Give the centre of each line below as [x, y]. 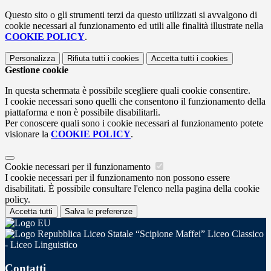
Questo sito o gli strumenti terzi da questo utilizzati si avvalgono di [131, 15]
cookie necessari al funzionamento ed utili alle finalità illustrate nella [134, 26]
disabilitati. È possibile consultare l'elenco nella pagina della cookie [132, 189]
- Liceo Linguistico [41, 245]
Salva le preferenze [99, 212]
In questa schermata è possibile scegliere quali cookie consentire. [128, 91]
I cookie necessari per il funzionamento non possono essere [117, 178]
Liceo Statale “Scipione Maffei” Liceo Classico [172, 234]
